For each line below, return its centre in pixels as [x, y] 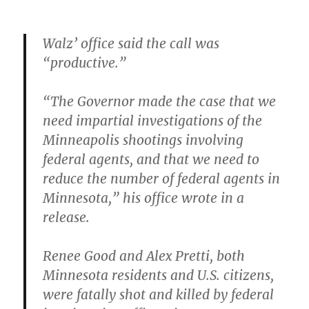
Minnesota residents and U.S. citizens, [159, 275]
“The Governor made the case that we [160, 101]
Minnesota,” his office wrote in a [144, 198]
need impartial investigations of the [153, 120]
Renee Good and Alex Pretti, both [144, 256]
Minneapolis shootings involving [143, 140]
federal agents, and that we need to [151, 159]
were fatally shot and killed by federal [159, 294]
